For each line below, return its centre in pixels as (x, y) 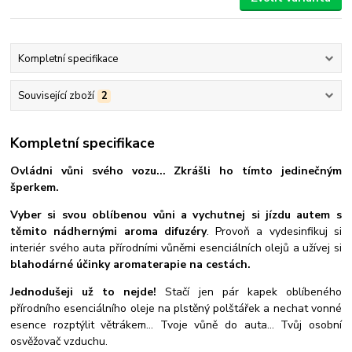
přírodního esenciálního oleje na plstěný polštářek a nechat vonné (176, 309)
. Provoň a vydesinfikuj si (274, 232)
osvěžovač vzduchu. (59, 342)
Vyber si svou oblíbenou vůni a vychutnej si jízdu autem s (176, 215)
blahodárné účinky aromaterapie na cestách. (132, 265)
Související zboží (56, 95)
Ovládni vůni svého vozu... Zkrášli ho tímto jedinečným (176, 171)
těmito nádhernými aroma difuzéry (108, 232)
